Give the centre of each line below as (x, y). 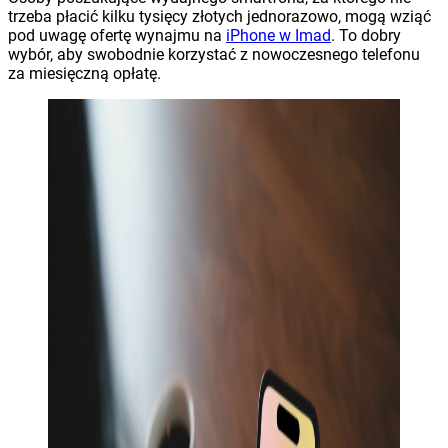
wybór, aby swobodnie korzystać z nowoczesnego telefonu (214, 55)
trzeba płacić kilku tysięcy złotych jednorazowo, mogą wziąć (219, 17)
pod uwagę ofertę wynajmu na (117, 36)
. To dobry (366, 36)
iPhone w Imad (278, 36)
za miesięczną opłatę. (84, 74)
